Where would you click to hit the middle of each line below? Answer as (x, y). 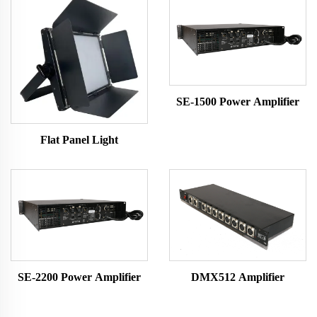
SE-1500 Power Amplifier (238, 102)
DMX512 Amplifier (238, 277)
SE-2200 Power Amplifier (79, 277)
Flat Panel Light (79, 140)
